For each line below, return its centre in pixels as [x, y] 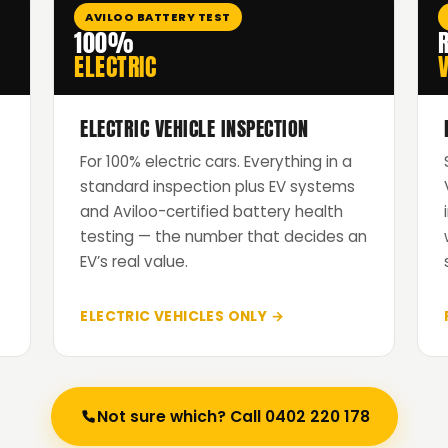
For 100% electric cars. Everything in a [216, 162]
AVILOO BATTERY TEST [158, 17]
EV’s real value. [134, 262]
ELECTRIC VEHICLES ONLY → [182, 317]
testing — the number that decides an [224, 237]
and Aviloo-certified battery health [212, 212]
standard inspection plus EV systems [218, 187]
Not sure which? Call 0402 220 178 [233, 417]
